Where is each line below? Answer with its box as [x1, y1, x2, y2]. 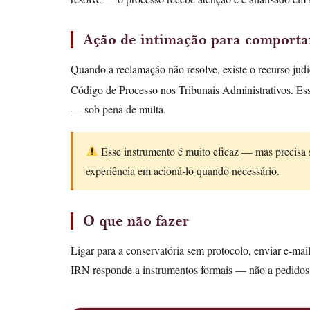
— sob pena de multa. [71, 101, 166, 116]
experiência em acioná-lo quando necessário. [86, 163, 280, 178]
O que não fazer [83, 211, 189, 230]
